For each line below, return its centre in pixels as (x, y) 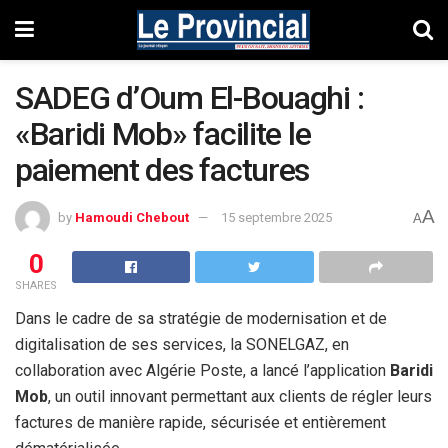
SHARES (36, 285)
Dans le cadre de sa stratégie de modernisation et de (201, 318)
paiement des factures (162, 170)
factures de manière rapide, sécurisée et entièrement (200, 422)
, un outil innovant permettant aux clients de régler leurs (240, 396)
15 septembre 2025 (276, 217)
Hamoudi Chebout (132, 217)
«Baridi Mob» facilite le (163, 134)
